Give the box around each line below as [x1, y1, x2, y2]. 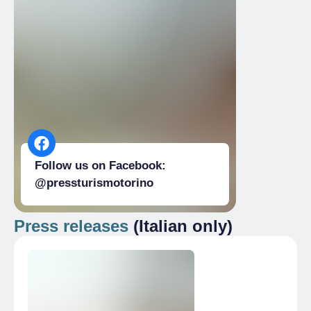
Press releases [14, 216, 128, 235]
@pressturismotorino [35, 176, 153, 190]
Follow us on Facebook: [35, 158, 166, 172]
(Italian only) [128, 216, 233, 235]
